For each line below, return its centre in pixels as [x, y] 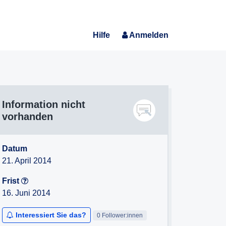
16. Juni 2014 [26, 193]
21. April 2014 [27, 161]
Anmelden [149, 35]
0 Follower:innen [120, 215]
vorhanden [27, 117]
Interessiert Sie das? [51, 215]
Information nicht [44, 104]
